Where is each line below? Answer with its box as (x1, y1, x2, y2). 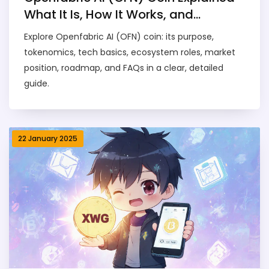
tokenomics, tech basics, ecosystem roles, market (24, 46, 235, 59)
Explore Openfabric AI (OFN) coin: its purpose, (24, 31, 214, 43)
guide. (24, 77, 49, 90)
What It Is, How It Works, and (24, 6, 193, 23)
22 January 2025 (18, 133, 77, 144)
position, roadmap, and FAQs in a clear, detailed (24, 62, 223, 74)
